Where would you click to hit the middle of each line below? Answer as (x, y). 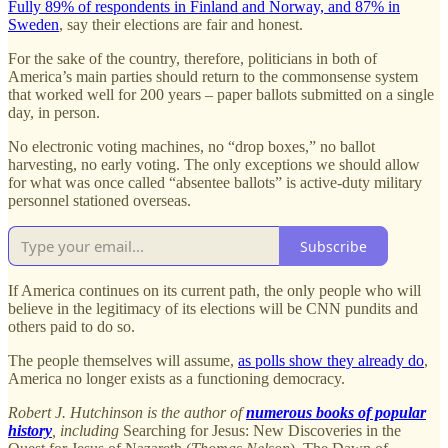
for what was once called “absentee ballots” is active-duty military (215, 183)
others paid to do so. (73, 327)
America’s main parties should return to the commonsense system (213, 77)
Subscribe (333, 246)
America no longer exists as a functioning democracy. (180, 379)
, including (87, 431)
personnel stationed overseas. (99, 201)
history (30, 431)
